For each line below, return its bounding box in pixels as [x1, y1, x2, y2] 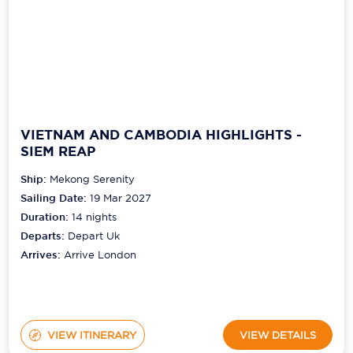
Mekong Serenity [50, 173, 136, 186]
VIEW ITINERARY [46, 328, 136, 341]
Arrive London [64, 248, 137, 262]
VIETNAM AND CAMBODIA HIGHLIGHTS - [20, 125, 303, 143]
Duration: [20, 210, 72, 225]
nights [83, 210, 117, 224]
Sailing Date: [20, 191, 87, 206]
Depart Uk [68, 229, 121, 243]
